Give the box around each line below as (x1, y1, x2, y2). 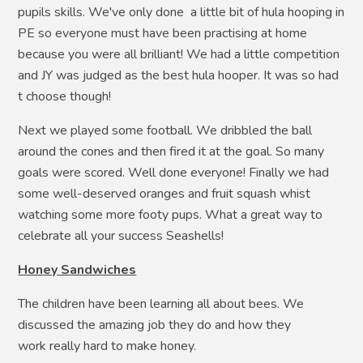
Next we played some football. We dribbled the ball (18, 122, 313, 140)
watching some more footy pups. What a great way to (18, 206, 323, 224)
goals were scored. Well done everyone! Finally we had (18, 164, 330, 182)
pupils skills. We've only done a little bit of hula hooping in (18, 3, 345, 22)
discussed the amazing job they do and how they (18, 316, 292, 335)
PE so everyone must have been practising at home (18, 24, 308, 43)
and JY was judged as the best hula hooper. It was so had (18, 66, 340, 85)
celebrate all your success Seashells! (18, 227, 224, 246)
